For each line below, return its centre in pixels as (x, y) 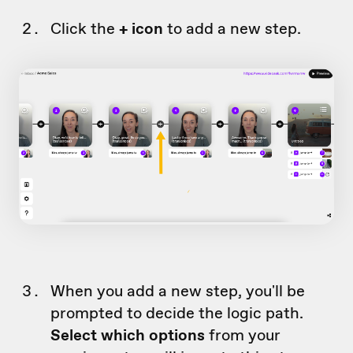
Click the (85, 29)
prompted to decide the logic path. (177, 312)
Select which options (128, 334)
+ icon (141, 29)
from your (243, 334)
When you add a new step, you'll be (178, 290)
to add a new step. (232, 29)
